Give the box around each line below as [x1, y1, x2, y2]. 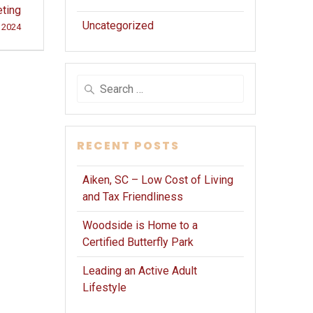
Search [76, 76, 109, 89]
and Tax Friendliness [82, 190, 184, 204]
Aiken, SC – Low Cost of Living [82, 173, 234, 187]
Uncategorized [82, 19, 154, 33]
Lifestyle [82, 281, 127, 295]
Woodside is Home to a [82, 219, 198, 233]
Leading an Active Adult [82, 264, 198, 278]
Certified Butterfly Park [82, 235, 194, 249]
